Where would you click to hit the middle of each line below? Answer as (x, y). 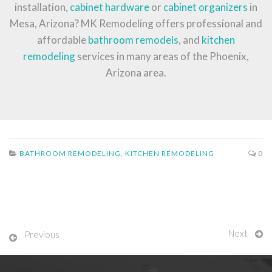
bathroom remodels (133, 40)
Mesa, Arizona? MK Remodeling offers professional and (136, 24)
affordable (63, 40)
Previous (42, 235)
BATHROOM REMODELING (70, 154)
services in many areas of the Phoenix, (162, 56)
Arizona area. (136, 73)
